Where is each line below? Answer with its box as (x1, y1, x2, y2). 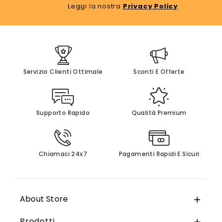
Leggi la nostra (67, 1, 123, 11)
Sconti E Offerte (133, 67, 185, 76)
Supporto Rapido (36, 109, 90, 117)
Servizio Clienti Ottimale (23, 67, 103, 76)
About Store (20, 193, 68, 205)
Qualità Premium (131, 109, 187, 117)
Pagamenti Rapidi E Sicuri (118, 150, 200, 159)
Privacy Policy (122, 1, 178, 11)
